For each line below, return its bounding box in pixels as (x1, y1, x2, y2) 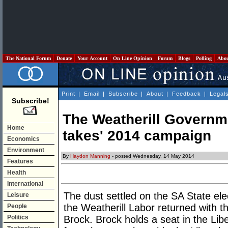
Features (7, 158, 33, 165)
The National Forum (4, 55, 52, 61)
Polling (194, 55, 213, 61)
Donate (55, 55, 73, 61)
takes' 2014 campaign (63, 128, 211, 144)
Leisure (7, 191, 29, 198)
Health (7, 169, 26, 176)
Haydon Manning (70, 153, 110, 159)
